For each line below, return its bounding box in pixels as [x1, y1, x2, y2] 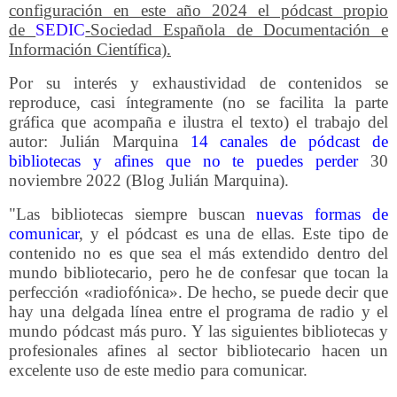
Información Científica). [9, 39, 171, 58]
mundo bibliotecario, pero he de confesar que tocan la [9, 262, 388, 282]
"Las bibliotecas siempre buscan [9, 204, 257, 223]
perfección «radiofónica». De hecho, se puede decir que [9, 282, 388, 301]
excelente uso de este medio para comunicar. [9, 360, 307, 379]
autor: [9, 131, 60, 151]
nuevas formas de [256, 204, 389, 223]
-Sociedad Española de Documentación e [85, 19, 389, 39]
